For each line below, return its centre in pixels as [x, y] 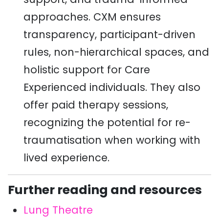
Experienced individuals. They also [112, 87]
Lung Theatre [58, 210]
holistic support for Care [87, 70]
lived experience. [66, 158]
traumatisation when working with [112, 140]
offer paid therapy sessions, [96, 105]
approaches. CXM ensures [92, 17]
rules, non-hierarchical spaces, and [116, 52]
